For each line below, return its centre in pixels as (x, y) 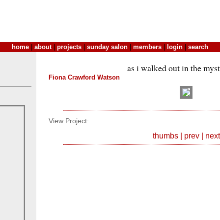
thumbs (165, 136)
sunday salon (107, 47)
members (147, 47)
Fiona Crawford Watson (84, 77)
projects (69, 47)
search (198, 47)
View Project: (69, 121)
